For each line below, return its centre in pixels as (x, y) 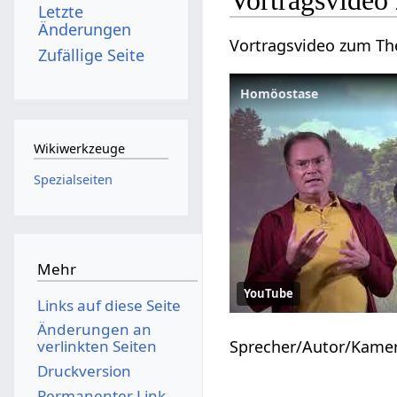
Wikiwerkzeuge (79, 149)
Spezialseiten (73, 179)
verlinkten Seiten (97, 346)
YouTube (269, 293)
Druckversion (84, 370)
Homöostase (280, 93)
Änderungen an (94, 330)
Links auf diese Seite (109, 305)
